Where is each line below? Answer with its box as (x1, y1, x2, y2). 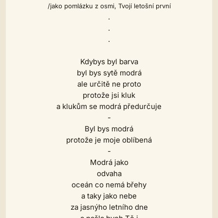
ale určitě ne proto (77, 79, 141, 89)
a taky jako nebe (81, 191, 137, 200)
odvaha (96, 169, 122, 178)
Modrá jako (90, 158, 128, 167)
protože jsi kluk (83, 91, 135, 100)
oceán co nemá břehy (72, 180, 146, 189)
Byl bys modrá (85, 124, 133, 133)
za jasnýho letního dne (70, 202, 148, 212)
